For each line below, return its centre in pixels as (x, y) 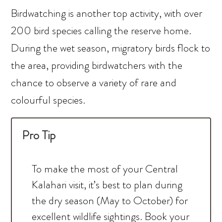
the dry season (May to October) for (110, 201)
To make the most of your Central (105, 169)
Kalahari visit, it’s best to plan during (107, 185)
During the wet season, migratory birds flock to (111, 48)
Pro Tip (39, 136)
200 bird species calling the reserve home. (101, 31)
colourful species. (48, 100)
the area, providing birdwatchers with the (97, 65)
